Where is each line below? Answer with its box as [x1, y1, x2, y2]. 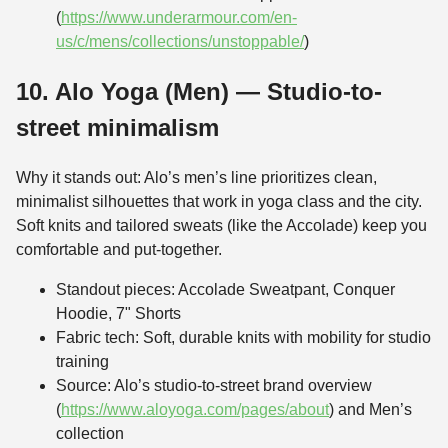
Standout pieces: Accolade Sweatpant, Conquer [56, 281, 395, 299]
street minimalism [16, 114, 219, 142]
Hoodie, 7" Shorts [56, 305, 181, 323]
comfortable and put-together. [16, 241, 222, 259]
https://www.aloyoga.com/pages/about [61, 401, 329, 419]
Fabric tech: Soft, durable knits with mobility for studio [56, 329, 431, 347]
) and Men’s [329, 401, 412, 419]
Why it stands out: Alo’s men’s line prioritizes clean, [16, 169, 377, 187]
